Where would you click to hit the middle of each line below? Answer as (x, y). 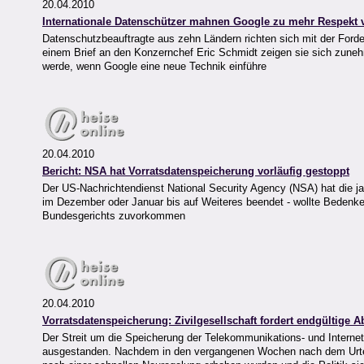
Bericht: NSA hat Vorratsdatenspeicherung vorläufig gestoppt (196, 171)
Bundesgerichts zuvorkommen (114, 216)
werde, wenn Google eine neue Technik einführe (154, 67)
